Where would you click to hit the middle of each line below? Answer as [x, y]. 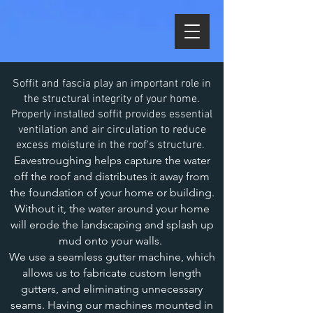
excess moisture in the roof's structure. [112, 145]
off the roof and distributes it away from [112, 176]
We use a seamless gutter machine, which [112, 257]
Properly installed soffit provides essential [112, 115]
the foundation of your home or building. [112, 192]
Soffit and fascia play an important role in [112, 84]
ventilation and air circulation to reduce [112, 130]
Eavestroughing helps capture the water [112, 160]
